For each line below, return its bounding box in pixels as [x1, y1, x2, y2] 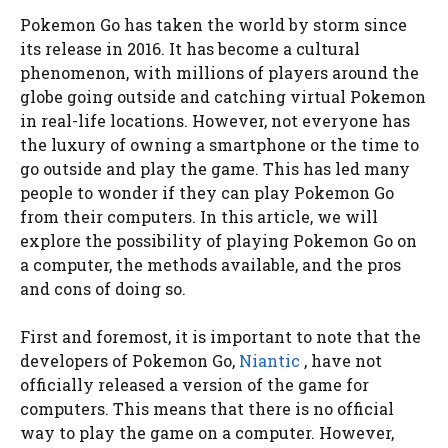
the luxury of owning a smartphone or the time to [20, 133, 419, 155]
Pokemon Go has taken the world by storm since [20, 13, 407, 35]
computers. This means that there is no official [20, 397, 394, 419]
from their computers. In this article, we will [20, 205, 378, 227]
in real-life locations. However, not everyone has [20, 109, 410, 131]
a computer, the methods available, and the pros [20, 253, 401, 275]
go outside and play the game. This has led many [20, 157, 410, 179]
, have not [300, 349, 382, 371]
